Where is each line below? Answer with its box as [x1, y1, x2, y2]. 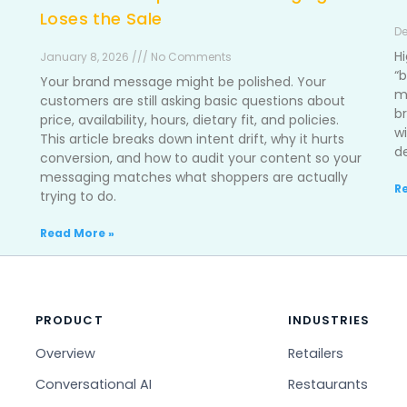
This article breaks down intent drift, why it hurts [40, 130, 344, 148]
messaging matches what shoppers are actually [40, 168, 348, 186]
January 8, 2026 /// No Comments [40, 49, 232, 65]
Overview [35, 344, 96, 362]
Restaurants [287, 375, 368, 393]
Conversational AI [35, 375, 153, 393]
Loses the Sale [40, 7, 163, 30]
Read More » [40, 225, 114, 241]
